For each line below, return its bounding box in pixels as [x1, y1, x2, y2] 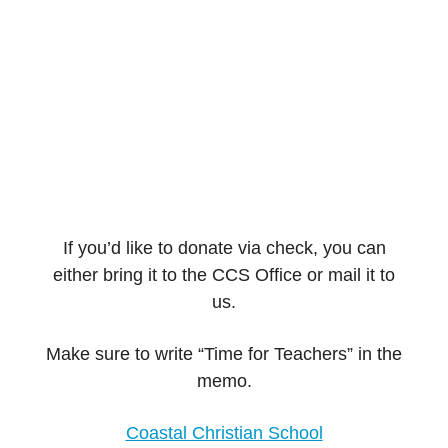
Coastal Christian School [125, 423, 323, 444]
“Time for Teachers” [198, 344, 353, 365]
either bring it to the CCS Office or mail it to [53, 265, 395, 286]
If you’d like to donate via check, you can [62, 238, 386, 259]
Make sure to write [46, 344, 198, 365]
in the [353, 344, 402, 365]
